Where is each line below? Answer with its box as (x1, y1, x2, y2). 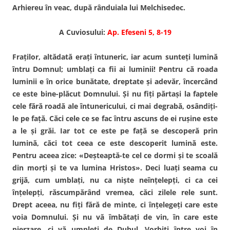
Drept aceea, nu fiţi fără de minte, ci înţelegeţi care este (12, 199, 218, 209)
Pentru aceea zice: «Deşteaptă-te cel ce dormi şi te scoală (12, 150, 218, 160)
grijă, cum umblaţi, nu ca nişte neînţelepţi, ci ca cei (12, 175, 218, 185)
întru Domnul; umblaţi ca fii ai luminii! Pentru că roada (12, 64, 218, 74)
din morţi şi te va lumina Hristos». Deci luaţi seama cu (12, 162, 218, 172)
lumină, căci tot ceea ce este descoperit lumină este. (12, 138, 218, 148)
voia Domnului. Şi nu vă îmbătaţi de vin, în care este (12, 212, 218, 222)
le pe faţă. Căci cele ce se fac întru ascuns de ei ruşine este (12, 113, 218, 123)
